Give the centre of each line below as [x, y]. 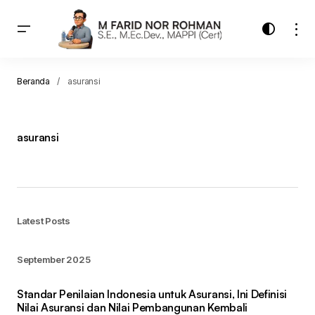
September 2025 [54, 260]
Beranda [33, 82]
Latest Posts [44, 221]
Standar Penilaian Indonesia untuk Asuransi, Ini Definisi [152, 294]
